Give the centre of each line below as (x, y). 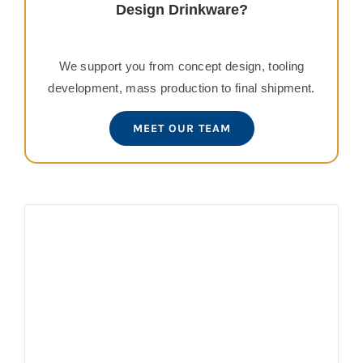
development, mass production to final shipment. (181, 88)
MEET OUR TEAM (181, 128)
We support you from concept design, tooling (181, 66)
